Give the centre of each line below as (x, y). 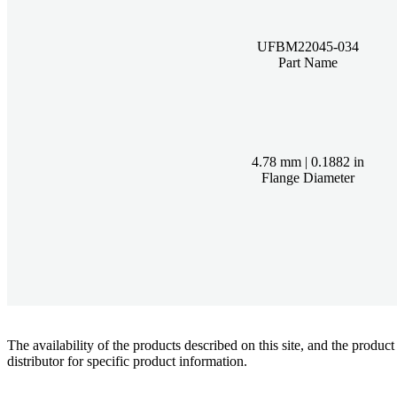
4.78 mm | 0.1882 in (307, 161)
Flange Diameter (307, 177)
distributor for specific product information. (127, 361)
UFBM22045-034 (307, 46)
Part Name (307, 62)
